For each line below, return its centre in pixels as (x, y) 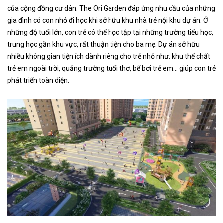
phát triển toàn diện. (38, 80)
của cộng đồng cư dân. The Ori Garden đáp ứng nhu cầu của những (111, 9)
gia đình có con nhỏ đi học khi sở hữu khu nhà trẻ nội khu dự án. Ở (108, 21)
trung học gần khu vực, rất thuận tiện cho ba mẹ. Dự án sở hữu (104, 45)
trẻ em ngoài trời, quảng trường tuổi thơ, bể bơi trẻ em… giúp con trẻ (111, 68)
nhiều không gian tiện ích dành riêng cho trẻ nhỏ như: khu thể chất (109, 56)
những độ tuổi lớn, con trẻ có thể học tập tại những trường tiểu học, (110, 33)
